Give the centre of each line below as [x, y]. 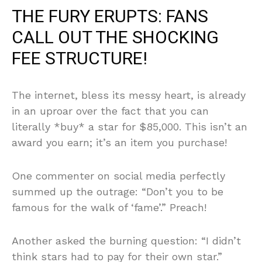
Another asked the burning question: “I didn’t [126, 241]
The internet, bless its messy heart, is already [129, 95]
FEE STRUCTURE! [80, 59]
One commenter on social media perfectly [118, 176]
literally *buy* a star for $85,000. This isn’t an [130, 127]
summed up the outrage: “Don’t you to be [118, 192]
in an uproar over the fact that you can [110, 111]
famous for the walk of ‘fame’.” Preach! [109, 208]
